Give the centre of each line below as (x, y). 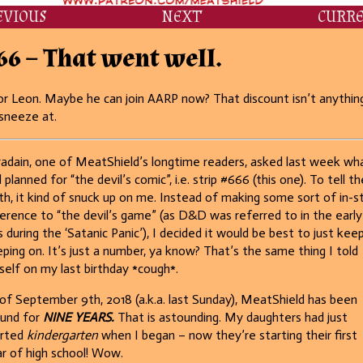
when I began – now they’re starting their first (227, 335)
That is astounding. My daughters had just (232, 318)
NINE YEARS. (80, 318)
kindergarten (62, 335)
